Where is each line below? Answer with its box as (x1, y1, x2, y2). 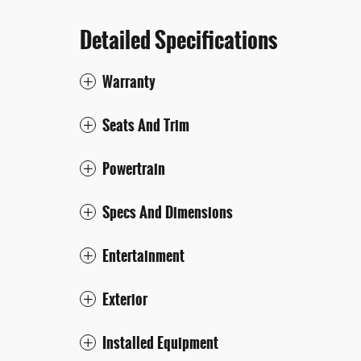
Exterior (102, 288, 147, 311)
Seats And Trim (102, 114, 189, 137)
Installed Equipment (102, 331, 218, 355)
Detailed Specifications (80, 23, 277, 57)
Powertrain (102, 157, 165, 180)
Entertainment (102, 244, 185, 268)
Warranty (102, 70, 156, 93)
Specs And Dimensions (102, 201, 233, 224)
